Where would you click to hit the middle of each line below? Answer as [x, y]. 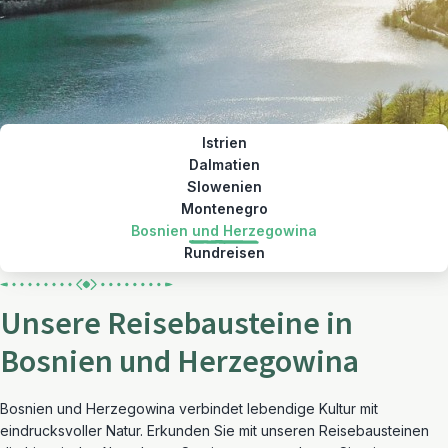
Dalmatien [224, 164]
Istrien [224, 142]
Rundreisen [224, 252]
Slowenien [224, 186]
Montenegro [224, 208]
